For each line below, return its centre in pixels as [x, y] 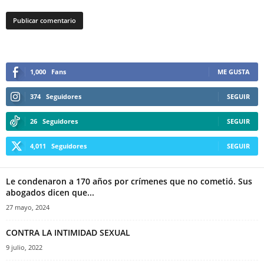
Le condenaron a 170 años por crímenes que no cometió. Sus [129, 181]
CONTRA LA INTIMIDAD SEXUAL [68, 232]
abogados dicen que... [50, 192]
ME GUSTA [234, 72]
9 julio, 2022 [24, 247]
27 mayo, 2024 [28, 207]
